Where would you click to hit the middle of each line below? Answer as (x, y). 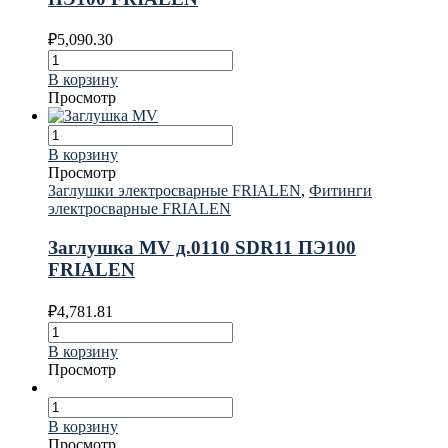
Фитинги (340, 191)
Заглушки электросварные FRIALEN (174, 191)
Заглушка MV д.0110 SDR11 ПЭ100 (202, 248)
